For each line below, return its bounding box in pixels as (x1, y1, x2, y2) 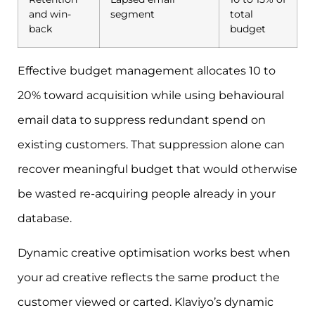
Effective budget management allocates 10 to (18, 63, 276, 77)
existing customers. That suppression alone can (18, 137, 285, 151)
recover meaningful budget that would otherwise (18, 162, 297, 176)
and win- (29, 7, 71, 20)
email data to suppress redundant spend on (18, 112, 266, 127)
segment (110, 7, 155, 20)
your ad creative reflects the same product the (18, 271, 280, 285)
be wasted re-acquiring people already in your (18, 186, 276, 200)
